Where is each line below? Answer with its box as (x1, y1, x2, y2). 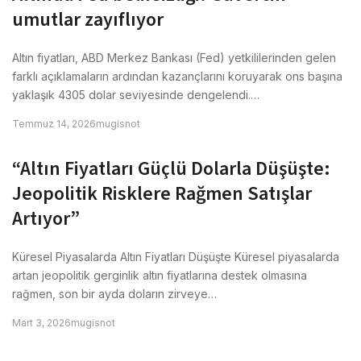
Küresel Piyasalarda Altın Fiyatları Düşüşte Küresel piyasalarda (12, 250, 339, 263)
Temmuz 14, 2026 (12, 118, 96, 130)
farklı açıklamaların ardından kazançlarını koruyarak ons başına (12, 69, 342, 83)
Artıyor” (12, 205, 80, 233)
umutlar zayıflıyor (12, 6, 164, 34)
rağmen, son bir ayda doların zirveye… (12, 287, 217, 301)
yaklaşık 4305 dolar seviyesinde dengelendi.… (12, 88, 259, 102)
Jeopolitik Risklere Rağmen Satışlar (12, 180, 312, 208)
